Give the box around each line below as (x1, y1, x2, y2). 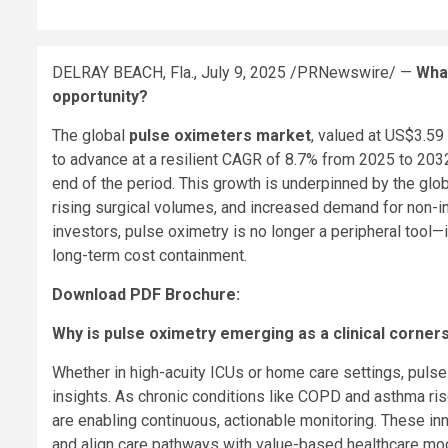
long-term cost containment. (52, 246, 247, 266)
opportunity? (52, 87, 148, 107)
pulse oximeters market (129, 126, 311, 146)
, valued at (311, 126, 385, 146)
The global (52, 126, 129, 146)
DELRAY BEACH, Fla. (52, 63, 194, 83)
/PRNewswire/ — (286, 63, 416, 83)
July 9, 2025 (201, 63, 286, 83)
